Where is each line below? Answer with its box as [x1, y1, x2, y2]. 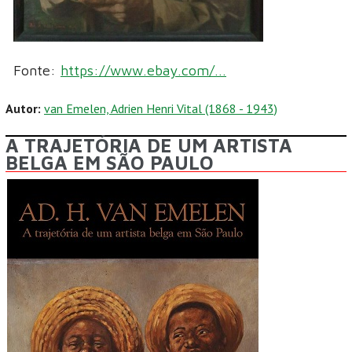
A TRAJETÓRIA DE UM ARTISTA [5, 134, 292, 156]
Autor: [5, 101, 44, 117]
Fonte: [13, 62, 60, 79]
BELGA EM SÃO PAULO [5, 151, 214, 174]
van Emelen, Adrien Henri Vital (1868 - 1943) [44, 101, 277, 117]
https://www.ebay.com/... [60, 62, 226, 79]
